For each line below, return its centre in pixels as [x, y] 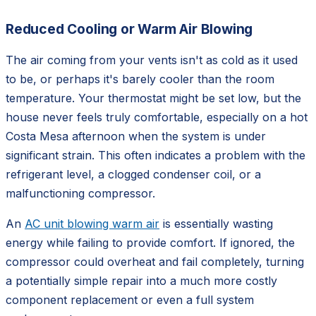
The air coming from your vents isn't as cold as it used [152, 60]
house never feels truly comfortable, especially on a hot [157, 117]
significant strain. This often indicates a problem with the [156, 155]
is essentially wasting [216, 223]
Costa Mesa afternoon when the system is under [136, 136]
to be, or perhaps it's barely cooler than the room [140, 79]
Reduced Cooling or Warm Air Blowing [129, 29]
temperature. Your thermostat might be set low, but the [153, 98]
